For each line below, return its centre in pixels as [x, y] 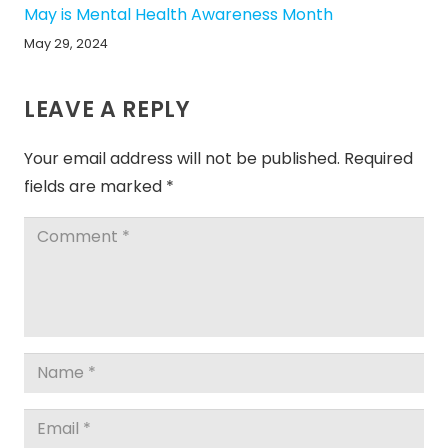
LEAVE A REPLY [110, 109]
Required [378, 158]
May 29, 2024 [66, 44]
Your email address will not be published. [182, 158]
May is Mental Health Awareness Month [178, 15]
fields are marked [95, 186]
